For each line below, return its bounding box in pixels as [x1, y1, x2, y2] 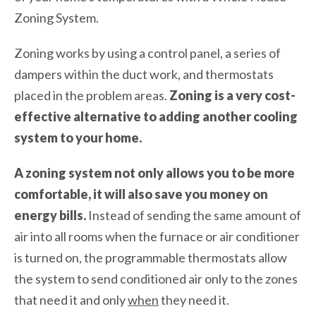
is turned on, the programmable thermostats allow [14, 249, 287, 265]
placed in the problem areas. [14, 87, 169, 103]
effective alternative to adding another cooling [14, 108, 298, 124]
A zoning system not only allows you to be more [14, 164, 295, 181]
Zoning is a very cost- [169, 87, 296, 103]
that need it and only [14, 291, 128, 308]
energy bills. [14, 207, 88, 223]
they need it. [159, 291, 229, 308]
